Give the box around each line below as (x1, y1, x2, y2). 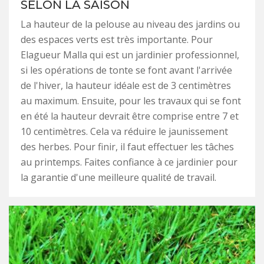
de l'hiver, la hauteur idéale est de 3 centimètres (21, 79, 231, 93)
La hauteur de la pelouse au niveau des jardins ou (21, 18, 240, 31)
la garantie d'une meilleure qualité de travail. (21, 171, 216, 184)
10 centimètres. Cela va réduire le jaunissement (21, 125, 228, 138)
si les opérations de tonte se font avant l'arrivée (21, 64, 232, 77)
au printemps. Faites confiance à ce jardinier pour (21, 156, 237, 169)
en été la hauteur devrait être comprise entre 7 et (21, 110, 239, 123)
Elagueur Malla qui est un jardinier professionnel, (21, 48, 239, 62)
